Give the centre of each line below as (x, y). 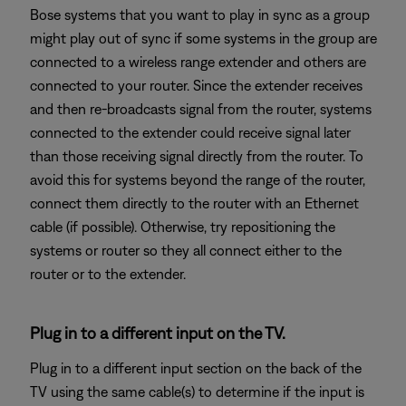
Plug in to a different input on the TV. (158, 333)
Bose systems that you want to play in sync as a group (200, 14)
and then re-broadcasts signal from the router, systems (201, 109)
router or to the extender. (108, 274)
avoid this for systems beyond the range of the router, (198, 179)
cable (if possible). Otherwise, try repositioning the (183, 227)
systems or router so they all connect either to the (186, 250)
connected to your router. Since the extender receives (196, 85)
